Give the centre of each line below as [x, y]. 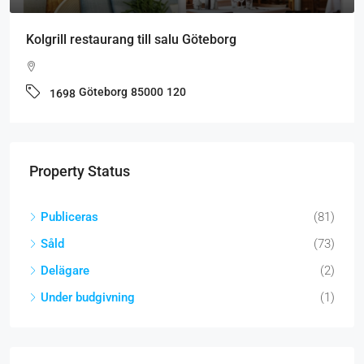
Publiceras [69, 217]
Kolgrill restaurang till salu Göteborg [131, 39]
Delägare [65, 270]
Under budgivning [88, 297]
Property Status [80, 171]
